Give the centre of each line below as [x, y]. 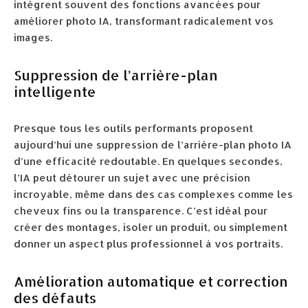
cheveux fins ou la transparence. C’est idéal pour [141, 211]
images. [33, 37]
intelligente [55, 91]
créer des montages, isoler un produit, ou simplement [151, 227]
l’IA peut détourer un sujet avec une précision [132, 178]
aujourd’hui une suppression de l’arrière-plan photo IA [153, 145]
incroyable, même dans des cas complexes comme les [153, 194]
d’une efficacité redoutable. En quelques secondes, [148, 161]
